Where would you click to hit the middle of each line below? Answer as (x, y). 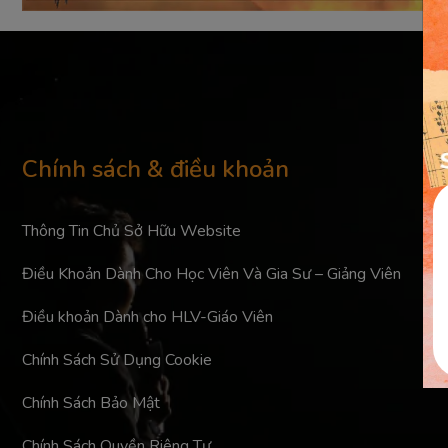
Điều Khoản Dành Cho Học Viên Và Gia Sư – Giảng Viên (211, 273)
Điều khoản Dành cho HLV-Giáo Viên (147, 316)
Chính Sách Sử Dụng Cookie (117, 359)
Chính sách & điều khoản (155, 168)
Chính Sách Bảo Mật (91, 402)
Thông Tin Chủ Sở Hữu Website (131, 230)
